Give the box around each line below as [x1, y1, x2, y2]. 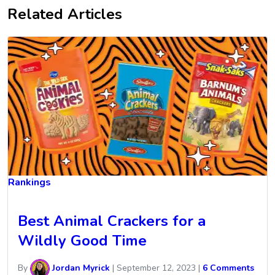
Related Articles [7, 4, 122, 24]
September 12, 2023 [117, 261, 196, 274]
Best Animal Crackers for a [18, 211, 206, 231]
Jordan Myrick [50, 261, 110, 274]
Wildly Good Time [18, 230, 147, 250]
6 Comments [203, 261, 254, 274]
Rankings [8, 175, 51, 189]
